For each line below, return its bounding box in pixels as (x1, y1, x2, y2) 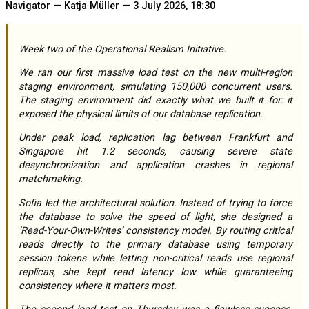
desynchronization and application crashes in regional (19, 159, 292, 172)
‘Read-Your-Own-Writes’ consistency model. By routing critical (19, 224, 292, 237)
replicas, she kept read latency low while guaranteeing (19, 266, 292, 278)
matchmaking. (19, 173, 83, 186)
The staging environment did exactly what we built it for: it (19, 94, 292, 106)
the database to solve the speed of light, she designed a (19, 210, 292, 223)
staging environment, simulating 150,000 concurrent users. (19, 81, 292, 92)
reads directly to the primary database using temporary (19, 238, 292, 250)
